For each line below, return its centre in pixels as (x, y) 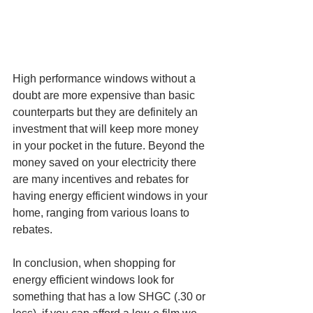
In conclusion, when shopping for (95, 263)
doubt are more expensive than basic (105, 95)
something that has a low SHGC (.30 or (110, 296)
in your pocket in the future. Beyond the (110, 145)
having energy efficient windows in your (111, 196)
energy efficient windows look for (95, 279)
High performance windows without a (105, 78)
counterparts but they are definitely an (107, 112)
